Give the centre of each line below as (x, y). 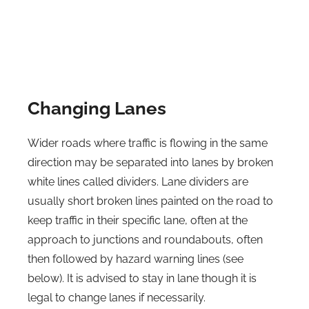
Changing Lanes (97, 108)
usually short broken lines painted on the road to (150, 201)
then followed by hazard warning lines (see (136, 259)
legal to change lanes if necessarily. (117, 298)
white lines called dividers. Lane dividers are (138, 182)
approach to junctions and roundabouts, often (145, 240)
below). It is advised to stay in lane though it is (142, 278)
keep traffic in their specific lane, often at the (138, 220)
